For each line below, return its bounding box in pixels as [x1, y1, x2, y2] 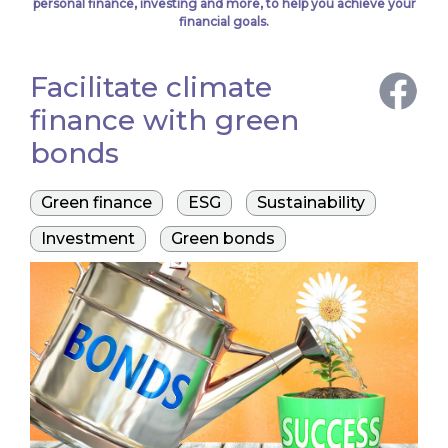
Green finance [41, 193, 152, 212]
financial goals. [179, 14, 269, 29]
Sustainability [257, 193, 365, 212]
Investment [41, 229, 135, 248]
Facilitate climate [30, 70, 272, 104]
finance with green [30, 103, 299, 137]
